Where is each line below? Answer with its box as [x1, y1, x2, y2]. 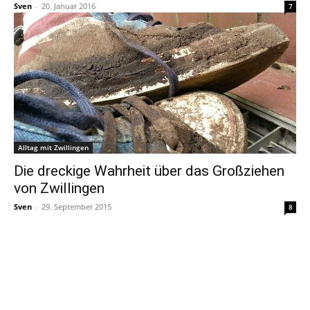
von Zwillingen [14, 180, 104, 197]
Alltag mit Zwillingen [18, 143, 89, 152]
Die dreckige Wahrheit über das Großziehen [14, 163, 284, 179]
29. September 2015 [42, 201, 111, 212]
